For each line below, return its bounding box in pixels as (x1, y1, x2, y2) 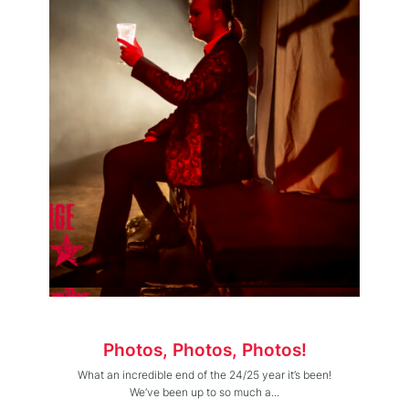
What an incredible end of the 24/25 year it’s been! (78, 367, 331, 382)
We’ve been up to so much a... (130, 384, 279, 399)
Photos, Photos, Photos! (102, 338, 307, 361)
